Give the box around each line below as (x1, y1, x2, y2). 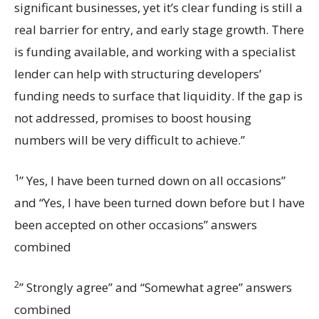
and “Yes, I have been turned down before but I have (14, 194, 305, 211)
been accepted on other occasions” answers (14, 216, 257, 234)
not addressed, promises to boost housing (14, 110, 251, 127)
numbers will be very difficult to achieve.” (14, 132, 245, 149)
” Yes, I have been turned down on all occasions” (19, 172, 286, 189)
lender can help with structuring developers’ (14, 66, 261, 83)
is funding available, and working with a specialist (14, 43, 296, 61)
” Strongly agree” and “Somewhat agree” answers (19, 279, 292, 296)
